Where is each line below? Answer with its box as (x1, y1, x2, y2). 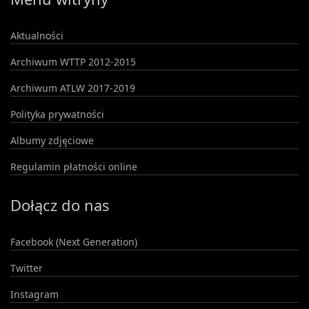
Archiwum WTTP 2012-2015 (10, 54, 136, 68)
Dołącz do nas (10, 194, 110, 215)
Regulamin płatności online (10, 159, 137, 173)
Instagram (10, 287, 59, 301)
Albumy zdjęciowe (10, 133, 94, 147)
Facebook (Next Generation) (10, 235, 137, 248)
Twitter (10, 261, 43, 275)
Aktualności (10, 28, 63, 42)
